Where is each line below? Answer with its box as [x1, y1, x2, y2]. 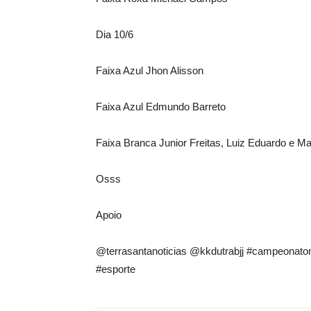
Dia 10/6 [96, 28, 133, 40]
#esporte [96, 263, 135, 275]
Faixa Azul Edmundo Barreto [96, 101, 226, 112]
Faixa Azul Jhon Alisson [96, 65, 203, 76]
